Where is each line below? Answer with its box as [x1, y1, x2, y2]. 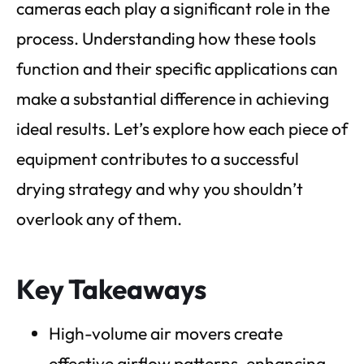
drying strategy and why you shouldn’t [16, 177, 303, 199]
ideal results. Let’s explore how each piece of [16, 117, 348, 139]
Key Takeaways [16, 271, 206, 306]
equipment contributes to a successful [16, 147, 299, 169]
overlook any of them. [16, 207, 182, 229]
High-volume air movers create [49, 322, 283, 344]
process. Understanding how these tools [16, 27, 316, 49]
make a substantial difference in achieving [16, 87, 329, 109]
